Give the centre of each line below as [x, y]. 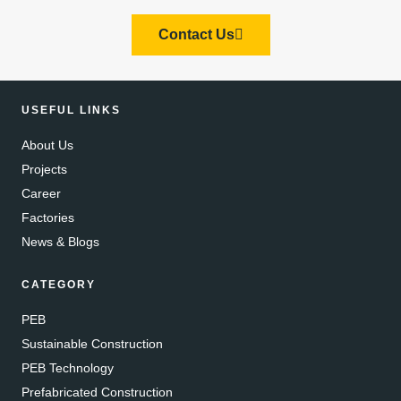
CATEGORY [59, 284]
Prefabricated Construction [97, 392]
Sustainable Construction [92, 343]
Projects [44, 169]
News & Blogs [60, 241]
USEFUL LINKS [71, 110]
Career [41, 193]
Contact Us [196, 34]
